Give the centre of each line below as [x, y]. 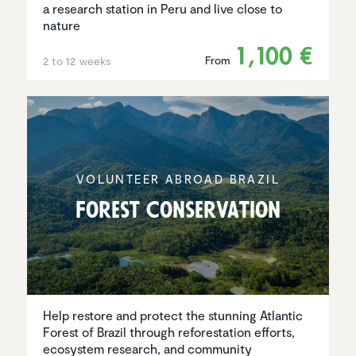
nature [62, 25]
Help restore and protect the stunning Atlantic [173, 315]
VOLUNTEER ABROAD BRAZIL [178, 178]
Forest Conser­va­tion [178, 210]
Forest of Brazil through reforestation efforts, [169, 332]
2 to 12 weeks [77, 61]
